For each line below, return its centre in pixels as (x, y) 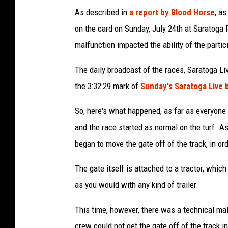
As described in (102, 12)
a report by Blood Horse (172, 12)
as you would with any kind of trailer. (137, 185)
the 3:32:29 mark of (108, 86)
